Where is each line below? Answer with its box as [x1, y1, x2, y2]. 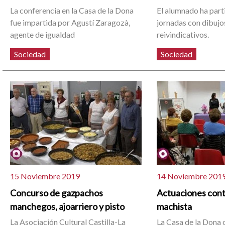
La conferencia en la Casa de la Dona [10, 5, 134, 15]
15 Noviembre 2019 [10, 171, 80, 181]
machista [157, 200, 192, 212]
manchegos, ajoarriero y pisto [10, 200, 125, 212]
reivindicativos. [157, 29, 209, 39]
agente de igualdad [10, 29, 75, 39]
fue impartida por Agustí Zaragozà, [10, 17, 131, 27]
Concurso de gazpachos [10, 187, 103, 198]
